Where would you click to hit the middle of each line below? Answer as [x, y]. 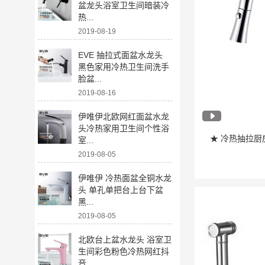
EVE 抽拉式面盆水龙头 [121, 55]
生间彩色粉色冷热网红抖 [124, 251]
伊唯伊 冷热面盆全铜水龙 [125, 178]
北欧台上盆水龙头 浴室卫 [125, 240]
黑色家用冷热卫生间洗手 [124, 67]
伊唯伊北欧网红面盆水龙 [124, 117]
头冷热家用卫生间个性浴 [124, 128]
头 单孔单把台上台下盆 [121, 190]
